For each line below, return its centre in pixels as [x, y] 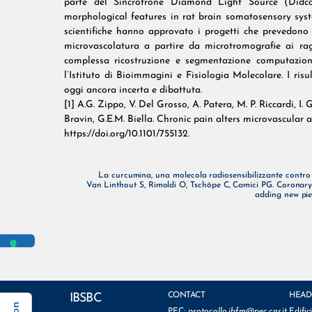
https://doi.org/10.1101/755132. [127, 134]
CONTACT [186, 296]
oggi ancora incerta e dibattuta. [133, 91]
